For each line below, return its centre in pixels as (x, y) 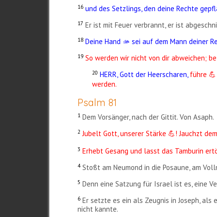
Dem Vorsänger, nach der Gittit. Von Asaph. (148, 117)
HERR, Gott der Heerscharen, (144, 75)
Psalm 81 (97, 103)
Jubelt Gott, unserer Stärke (125, 134)
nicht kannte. (98, 209)
